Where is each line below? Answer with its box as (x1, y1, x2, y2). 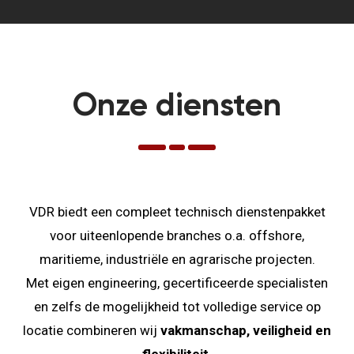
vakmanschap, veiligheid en (160, 322, 331, 338)
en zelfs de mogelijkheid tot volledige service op (33, 299, 321, 314)
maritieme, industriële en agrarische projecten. (39, 251, 315, 267)
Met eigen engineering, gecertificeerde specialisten (26, 275, 328, 291)
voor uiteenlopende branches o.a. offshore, (50, 228, 304, 243)
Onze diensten (73, 91, 281, 122)
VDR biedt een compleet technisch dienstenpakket (28, 204, 326, 220)
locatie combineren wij (23, 322, 160, 338)
